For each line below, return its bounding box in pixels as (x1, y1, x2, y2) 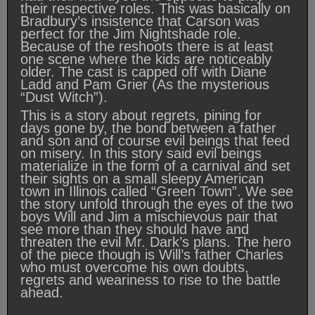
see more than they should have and (20, 221, 249, 238)
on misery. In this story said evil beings (20, 146, 262, 162)
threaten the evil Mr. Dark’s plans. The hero (20, 234, 291, 250)
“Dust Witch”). (20, 89, 108, 105)
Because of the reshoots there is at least (20, 39, 274, 55)
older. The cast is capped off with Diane (20, 64, 266, 80)
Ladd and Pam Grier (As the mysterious (20, 77, 269, 93)
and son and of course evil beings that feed (20, 133, 290, 149)
